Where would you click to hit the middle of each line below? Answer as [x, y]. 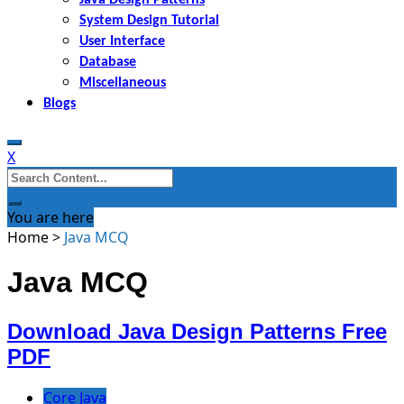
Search [30, 175]
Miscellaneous [123, 83]
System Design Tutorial [149, 20]
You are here [50, 217]
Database [108, 62]
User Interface [122, 41]
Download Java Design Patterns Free [197, 331]
